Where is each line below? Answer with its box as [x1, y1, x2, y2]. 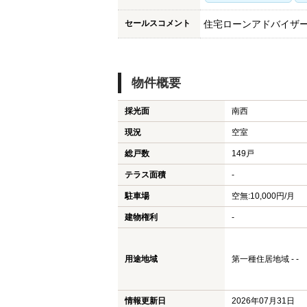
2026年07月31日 [232, 296, 295, 306]
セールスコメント [125, 19, 191, 28]
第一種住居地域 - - [232, 254, 299, 264]
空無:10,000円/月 [232, 191, 295, 201]
